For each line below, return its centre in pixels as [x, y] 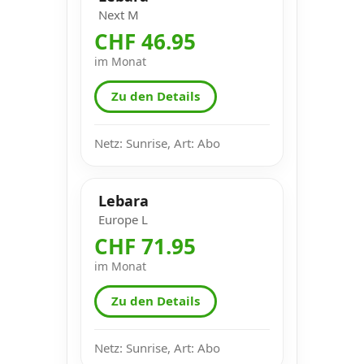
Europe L [123, 219]
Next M [119, 14]
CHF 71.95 [145, 246]
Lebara [123, 200]
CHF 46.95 [145, 41]
